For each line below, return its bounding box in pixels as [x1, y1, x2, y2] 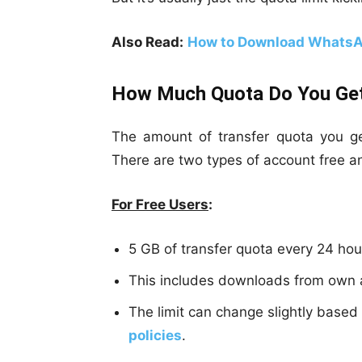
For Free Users [112, 196, 208, 213]
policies [128, 327, 182, 344]
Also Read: [112, 34, 183, 51]
